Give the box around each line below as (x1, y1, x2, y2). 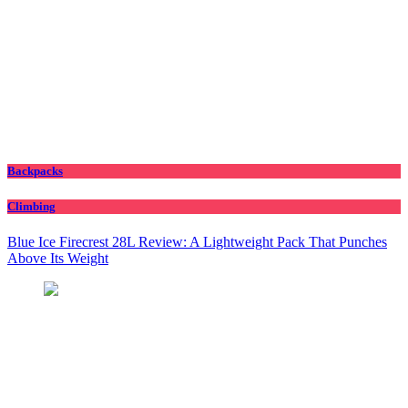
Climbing (7, 199, 56, 213)
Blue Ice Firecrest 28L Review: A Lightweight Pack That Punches (7, 233, 387, 250)
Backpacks (7, 164, 63, 178)
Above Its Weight (7, 250, 108, 266)
